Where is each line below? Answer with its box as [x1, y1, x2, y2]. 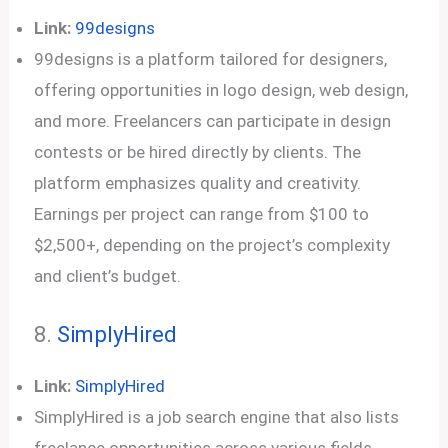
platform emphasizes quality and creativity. [34, 173, 362, 193]
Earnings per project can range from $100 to [34, 204, 370, 224]
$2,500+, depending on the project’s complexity [34, 235, 391, 255]
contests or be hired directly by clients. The [34, 142, 362, 162]
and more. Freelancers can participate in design [34, 111, 392, 131]
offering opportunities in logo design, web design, [34, 80, 409, 100]
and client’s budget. [34, 266, 182, 286]
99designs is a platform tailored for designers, [34, 49, 388, 69]
